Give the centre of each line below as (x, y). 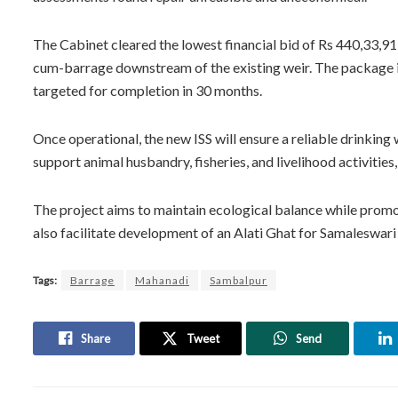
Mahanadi (162, 280)
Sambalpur (239, 280)
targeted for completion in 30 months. (147, 90)
